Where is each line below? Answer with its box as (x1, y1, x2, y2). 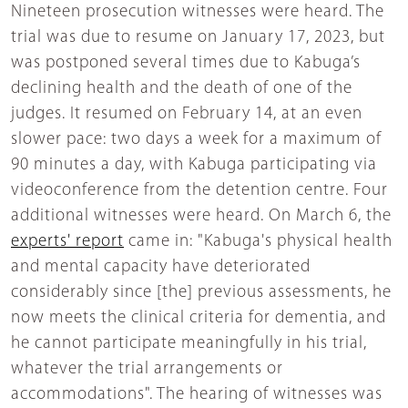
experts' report (11, 233, 124, 251)
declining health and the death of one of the (11, 80, 352, 98)
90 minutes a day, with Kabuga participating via (11, 157, 377, 175)
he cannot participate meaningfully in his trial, (11, 335, 367, 353)
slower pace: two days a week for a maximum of (11, 131, 382, 149)
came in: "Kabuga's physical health (124, 233, 393, 251)
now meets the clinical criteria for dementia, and (11, 310, 386, 328)
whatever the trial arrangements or (11, 361, 283, 379)
